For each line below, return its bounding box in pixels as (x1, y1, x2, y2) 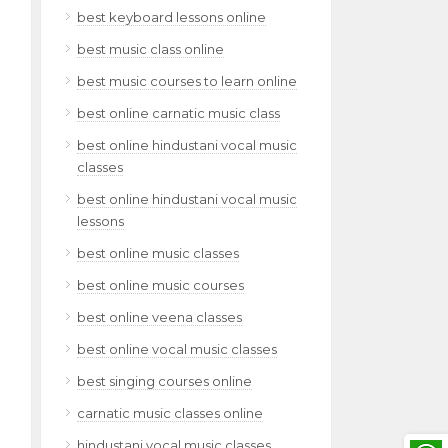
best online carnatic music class (77, 105, 280, 121)
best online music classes (77, 245, 239, 261)
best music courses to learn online (77, 73, 297, 89)
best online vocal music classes (77, 341, 277, 357)
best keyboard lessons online (77, 9, 266, 25)
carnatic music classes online (77, 405, 263, 421)
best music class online (77, 41, 224, 57)
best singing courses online (77, 373, 252, 389)
